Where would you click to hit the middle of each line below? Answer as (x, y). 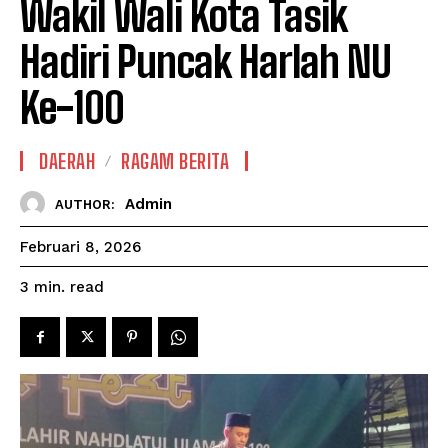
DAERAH (67, 161)
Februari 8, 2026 (80, 247)
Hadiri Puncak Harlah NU (205, 62)
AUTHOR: (85, 204)
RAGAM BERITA (175, 161)
